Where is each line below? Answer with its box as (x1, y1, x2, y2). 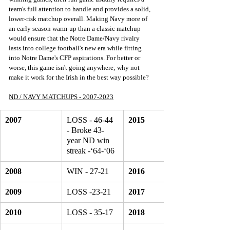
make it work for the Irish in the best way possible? (9, 73, 150, 82)
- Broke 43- (67, 126, 104, 135)
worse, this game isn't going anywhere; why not (9, 64, 141, 72)
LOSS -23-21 (67, 187, 111, 197)
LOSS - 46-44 (67, 116, 115, 125)
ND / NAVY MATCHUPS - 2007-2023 (9, 93, 113, 101)
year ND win (67, 136, 111, 145)
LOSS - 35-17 (67, 208, 113, 217)
